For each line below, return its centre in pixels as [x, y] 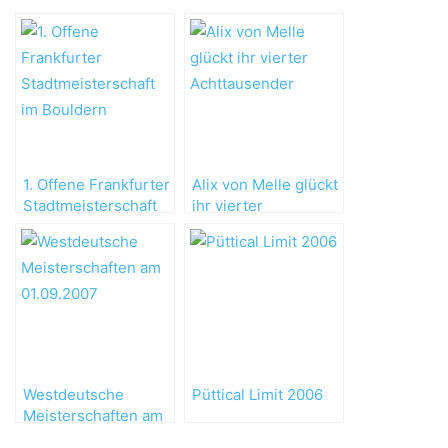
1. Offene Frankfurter [96, 184]
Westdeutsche [73, 394]
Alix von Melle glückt [265, 184]
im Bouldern [66, 226]
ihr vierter [227, 205]
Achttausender [244, 226]
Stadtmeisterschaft [90, 205]
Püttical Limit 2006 [257, 394]
